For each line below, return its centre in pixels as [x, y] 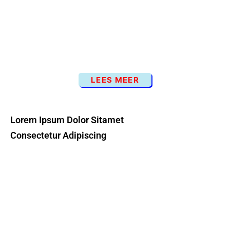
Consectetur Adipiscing [58, 135]
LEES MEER [115, 80]
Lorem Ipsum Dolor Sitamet [67, 120]
